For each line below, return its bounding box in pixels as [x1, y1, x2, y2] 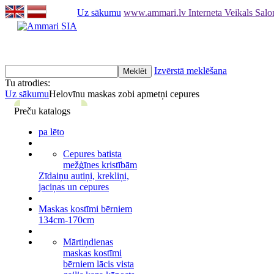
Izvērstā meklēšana [154, 65, 227, 76]
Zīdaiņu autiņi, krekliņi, [39, 171, 129, 181]
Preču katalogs [14, 106, 70, 116]
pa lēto [39, 127, 64, 137]
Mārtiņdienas [63, 237, 113, 247]
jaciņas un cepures [39, 182, 109, 192]
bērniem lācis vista [63, 259, 134, 269]
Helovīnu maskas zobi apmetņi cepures [49, 89, 204, 99]
